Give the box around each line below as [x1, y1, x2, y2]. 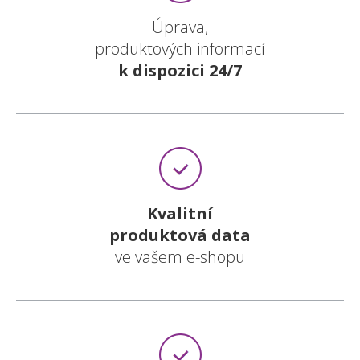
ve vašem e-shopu [115, 246, 245, 268]
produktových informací [95, 38, 265, 59]
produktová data [109, 224, 251, 246]
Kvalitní [147, 202, 213, 224]
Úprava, [152, 16, 208, 38]
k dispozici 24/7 [118, 59, 242, 81]
